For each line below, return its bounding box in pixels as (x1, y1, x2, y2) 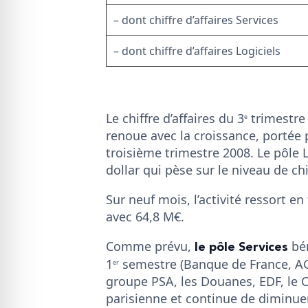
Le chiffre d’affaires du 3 (106, 109, 244, 126)
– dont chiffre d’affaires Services (113, 12, 278, 27)
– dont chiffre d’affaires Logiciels (113, 43, 280, 58)
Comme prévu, (106, 237, 195, 254)
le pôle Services (195, 236, 288, 257)
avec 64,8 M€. (106, 208, 184, 225)
